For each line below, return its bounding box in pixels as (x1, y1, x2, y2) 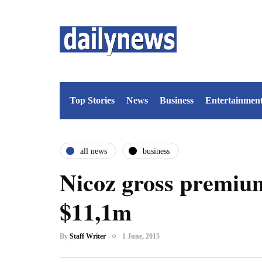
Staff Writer (70, 232, 106, 240)
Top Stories (70, 95, 115, 105)
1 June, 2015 (122, 232, 160, 240)
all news (80, 146, 107, 156)
